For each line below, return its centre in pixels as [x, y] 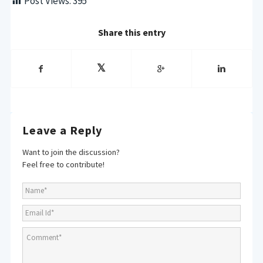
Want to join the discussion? [71, 152]
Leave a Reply [62, 130]
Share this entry [131, 32]
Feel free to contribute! [63, 164]
